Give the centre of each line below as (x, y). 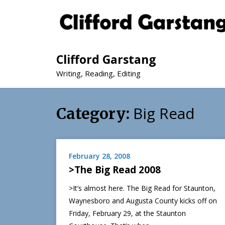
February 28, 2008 (99, 156)
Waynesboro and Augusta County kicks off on (143, 201)
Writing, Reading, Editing (98, 74)
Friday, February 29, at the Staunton (127, 213)
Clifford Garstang (106, 60)
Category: (95, 114)
